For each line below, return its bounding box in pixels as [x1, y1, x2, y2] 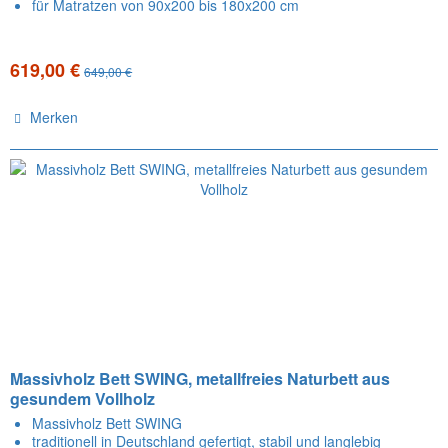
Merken [30, 106, 79, 127]
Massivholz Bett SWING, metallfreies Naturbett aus [10, 366, 391, 390]
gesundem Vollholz [10, 386, 156, 410]
